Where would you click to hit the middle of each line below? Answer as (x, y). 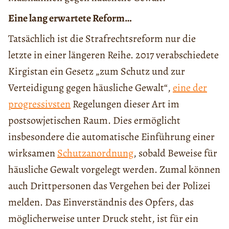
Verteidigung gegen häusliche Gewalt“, (90, 88)
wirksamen (33, 153)
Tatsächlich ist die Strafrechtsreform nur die (102, 39)
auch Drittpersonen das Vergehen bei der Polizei (109, 186)
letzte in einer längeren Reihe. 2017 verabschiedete (113, 55)
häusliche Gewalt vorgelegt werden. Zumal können (114, 170)
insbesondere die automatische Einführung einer (111, 137)
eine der (190, 88)
